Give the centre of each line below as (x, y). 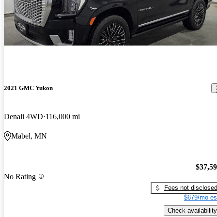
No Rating (20, 176)
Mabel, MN (29, 136)
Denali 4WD (23, 117)
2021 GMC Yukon (28, 88)
